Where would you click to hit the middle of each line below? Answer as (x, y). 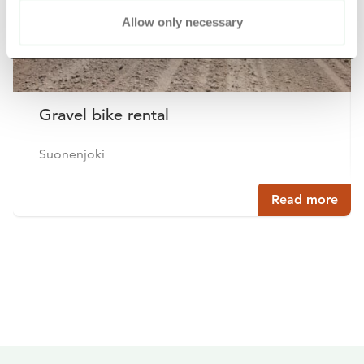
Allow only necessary (182, 22)
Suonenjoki (72, 154)
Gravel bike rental (104, 115)
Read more (305, 199)
